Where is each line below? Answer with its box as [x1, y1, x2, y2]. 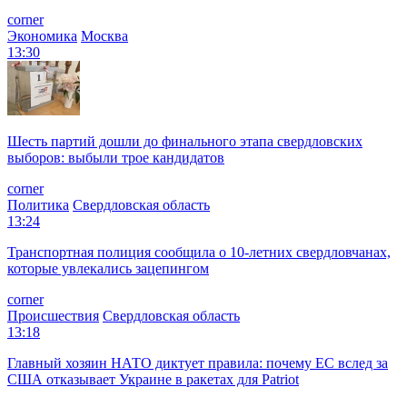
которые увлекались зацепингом [7, 260, 209, 276]
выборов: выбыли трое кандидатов [7, 149, 224, 165]
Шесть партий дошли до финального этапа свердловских [7, 133, 362, 149]
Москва [81, 27, 128, 44]
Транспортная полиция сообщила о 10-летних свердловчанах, [7, 243, 391, 260]
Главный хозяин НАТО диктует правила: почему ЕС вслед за [7, 354, 388, 371]
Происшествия [7, 307, 99, 323]
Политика [7, 196, 69, 213]
